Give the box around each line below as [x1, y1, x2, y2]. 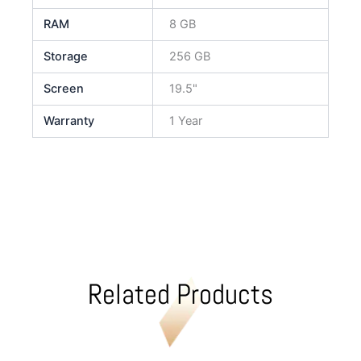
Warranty [44, 113, 95, 128]
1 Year [168, 113, 202, 128]
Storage [44, 48, 89, 64]
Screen [44, 81, 85, 96]
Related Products [88, 276, 273, 312]
